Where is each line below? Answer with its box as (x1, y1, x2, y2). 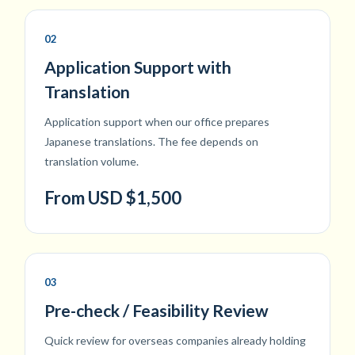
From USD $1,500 (44, 187, 181, 209)
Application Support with (44, 57, 231, 78)
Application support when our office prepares (44, 115, 269, 129)
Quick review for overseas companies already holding (44, 334, 306, 348)
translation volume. (44, 155, 139, 169)
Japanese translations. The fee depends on (44, 135, 258, 149)
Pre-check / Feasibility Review (44, 300, 269, 321)
